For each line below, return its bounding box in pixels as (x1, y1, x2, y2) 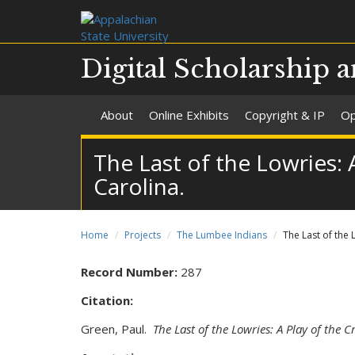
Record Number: (81, 264, 181, 280)
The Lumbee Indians (177, 228, 267, 242)
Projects (124, 228, 161, 242)
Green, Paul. (81, 321, 153, 337)
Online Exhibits (149, 107, 229, 123)
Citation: (81, 292, 136, 308)
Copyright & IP (245, 107, 325, 123)
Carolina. (94, 171, 185, 201)
